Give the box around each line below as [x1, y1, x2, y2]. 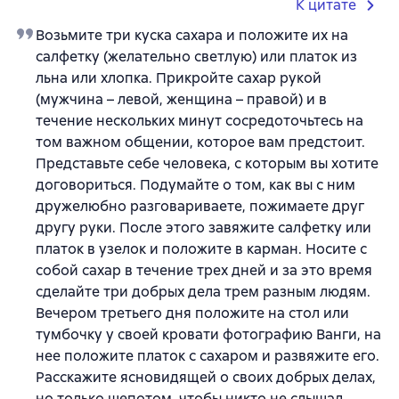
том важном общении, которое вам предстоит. [36, 133, 365, 152]
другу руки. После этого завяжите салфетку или [36, 218, 371, 238]
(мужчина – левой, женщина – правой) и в [36, 90, 327, 110]
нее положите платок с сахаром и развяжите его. [36, 346, 379, 366]
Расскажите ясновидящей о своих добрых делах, [36, 368, 376, 387]
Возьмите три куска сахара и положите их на [36, 26, 348, 45]
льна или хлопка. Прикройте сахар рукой [36, 69, 322, 88]
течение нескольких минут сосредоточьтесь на [36, 111, 363, 131]
